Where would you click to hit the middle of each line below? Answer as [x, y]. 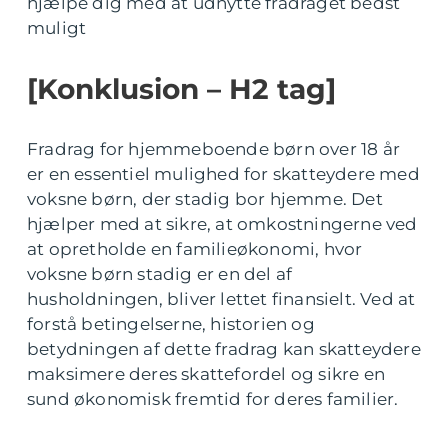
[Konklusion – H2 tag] [181, 89]
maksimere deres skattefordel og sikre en [206, 374]
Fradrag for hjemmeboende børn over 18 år [214, 149]
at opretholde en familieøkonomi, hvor [195, 249]
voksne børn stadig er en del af [160, 274]
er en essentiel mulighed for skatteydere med [223, 174]
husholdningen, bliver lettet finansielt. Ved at [221, 299]
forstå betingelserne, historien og [171, 324]
